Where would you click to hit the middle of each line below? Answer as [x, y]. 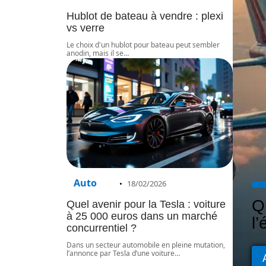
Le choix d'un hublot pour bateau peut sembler [143, 45]
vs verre [85, 28]
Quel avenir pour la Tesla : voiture [146, 204]
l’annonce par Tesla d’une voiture [121, 253]
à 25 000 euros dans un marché [142, 216]
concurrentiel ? [102, 228]
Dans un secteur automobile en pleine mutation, [146, 245]
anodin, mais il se [95, 53]
